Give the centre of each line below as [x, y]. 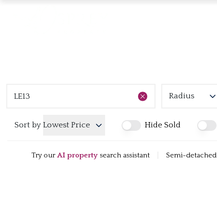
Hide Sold [163, 125]
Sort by [28, 125]
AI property [77, 155]
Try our [43, 155]
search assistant [125, 155]
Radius [182, 96]
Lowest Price [67, 125]
